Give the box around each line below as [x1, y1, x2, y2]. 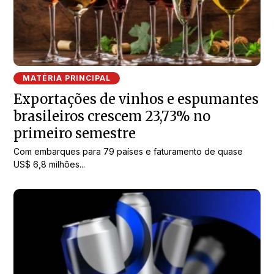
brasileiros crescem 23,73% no [13, 108, 211, 125]
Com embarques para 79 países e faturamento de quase [13, 146, 243, 157]
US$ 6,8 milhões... [13, 159, 86, 170]
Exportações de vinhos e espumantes [13, 91, 259, 108]
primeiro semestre [13, 125, 136, 143]
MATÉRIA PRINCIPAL [23, 73, 111, 83]
